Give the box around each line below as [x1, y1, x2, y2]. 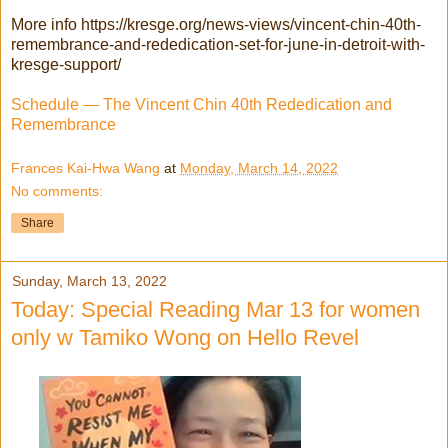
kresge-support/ [11, 56, 121, 74]
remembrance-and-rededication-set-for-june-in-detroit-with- [11, 36, 425, 54]
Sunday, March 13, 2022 [12, 273, 167, 290]
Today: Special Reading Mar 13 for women [11, 297, 420, 323]
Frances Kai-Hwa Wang [11, 160, 160, 177]
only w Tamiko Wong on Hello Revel [11, 325, 359, 351]
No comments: [11, 183, 103, 200]
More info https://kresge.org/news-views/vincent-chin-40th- [11, 16, 421, 34]
